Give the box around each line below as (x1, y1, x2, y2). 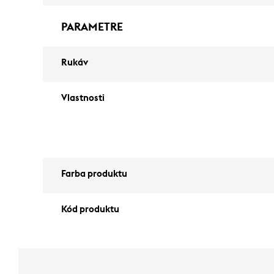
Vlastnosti (61, 94, 105, 103)
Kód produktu (61, 205, 119, 214)
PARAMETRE (61, 21, 123, 32)
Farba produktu (61, 169, 127, 179)
